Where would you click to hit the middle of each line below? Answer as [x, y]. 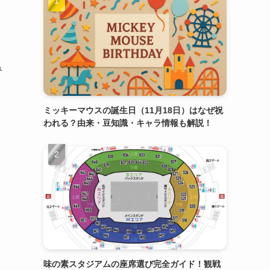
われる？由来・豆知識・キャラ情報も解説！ [128, 123]
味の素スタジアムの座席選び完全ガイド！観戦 [132, 264]
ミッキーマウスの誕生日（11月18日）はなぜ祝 [133, 110]
